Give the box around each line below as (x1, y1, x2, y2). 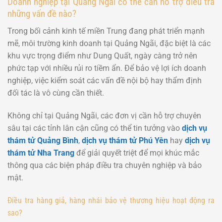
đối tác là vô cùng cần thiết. (7, 88, 104, 98)
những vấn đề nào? (7, 8, 76, 20)
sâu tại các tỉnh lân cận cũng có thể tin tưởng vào (7, 123, 182, 133)
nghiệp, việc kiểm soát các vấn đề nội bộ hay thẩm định (7, 75, 202, 85)
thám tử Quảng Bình (7, 135, 78, 145)
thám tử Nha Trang (7, 148, 74, 158)
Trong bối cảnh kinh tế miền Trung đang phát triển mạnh (7, 26, 205, 36)
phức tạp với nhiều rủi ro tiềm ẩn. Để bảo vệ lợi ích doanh (7, 63, 206, 73)
